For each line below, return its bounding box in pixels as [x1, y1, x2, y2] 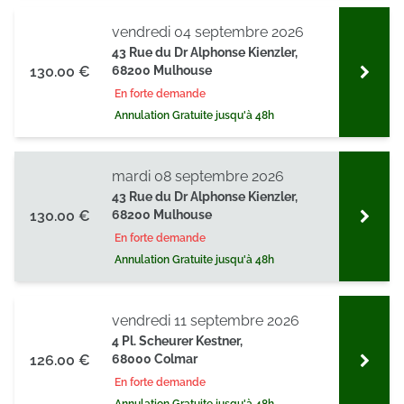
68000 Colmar [112, 352, 197, 366]
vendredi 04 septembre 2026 [112, 23, 304, 41]
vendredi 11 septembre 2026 [112, 312, 299, 329]
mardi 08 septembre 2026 [112, 168, 284, 185]
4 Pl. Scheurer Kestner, [112, 334, 243, 348]
